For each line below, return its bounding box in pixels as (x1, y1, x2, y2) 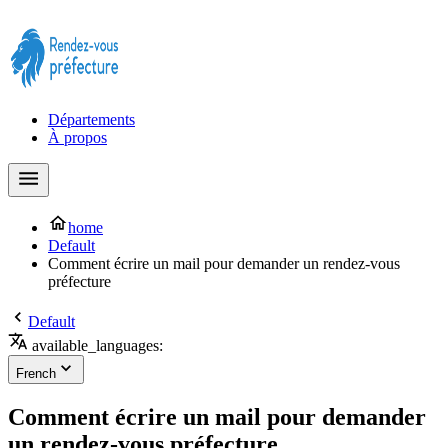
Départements (48, 111, 135, 128)
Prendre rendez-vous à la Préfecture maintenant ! (8, 8, 314, 25)
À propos (48, 129, 107, 146)
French (16, 366, 56, 381)
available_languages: (28, 337, 163, 354)
